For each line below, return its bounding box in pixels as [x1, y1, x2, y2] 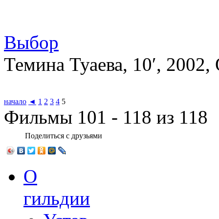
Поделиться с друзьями [25, 131, 102, 140]
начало [4, 97, 26, 106]
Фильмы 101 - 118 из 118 [4, 107, 208, 128]
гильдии [23, 188, 90, 209]
